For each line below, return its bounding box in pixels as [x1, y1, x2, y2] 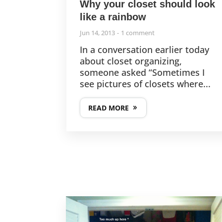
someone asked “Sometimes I [80, 66, 205, 78]
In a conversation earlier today [80, 43, 210, 55]
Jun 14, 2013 [80, 28, 115, 37]
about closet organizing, [80, 55, 182, 67]
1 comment [121, 28, 155, 37]
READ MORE [88, 103, 129, 112]
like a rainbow [80, 11, 147, 22]
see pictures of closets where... [80, 77, 211, 90]
